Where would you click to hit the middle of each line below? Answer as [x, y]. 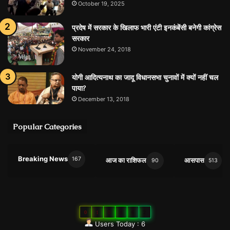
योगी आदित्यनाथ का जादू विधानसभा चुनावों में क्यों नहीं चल [145, 77]
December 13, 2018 [104, 99]
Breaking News [43, 159]
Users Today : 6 [119, 224]
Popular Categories [47, 126]
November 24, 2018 [104, 50]
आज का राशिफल [126, 160]
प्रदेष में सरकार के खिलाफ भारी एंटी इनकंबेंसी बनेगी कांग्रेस [147, 28]
